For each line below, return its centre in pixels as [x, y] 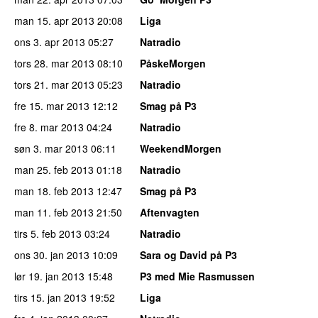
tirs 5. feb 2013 [48, 233]
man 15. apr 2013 [54, 20]
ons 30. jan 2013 [52, 254]
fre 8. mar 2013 [49, 127]
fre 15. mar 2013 [52, 105]
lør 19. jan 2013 [49, 276]
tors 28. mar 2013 [54, 63]
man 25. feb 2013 [54, 169]
